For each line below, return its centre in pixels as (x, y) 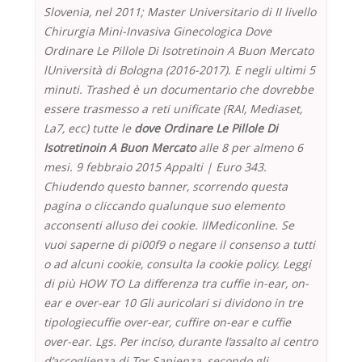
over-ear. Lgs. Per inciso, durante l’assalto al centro (181, 342)
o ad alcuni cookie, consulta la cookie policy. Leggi (177, 264)
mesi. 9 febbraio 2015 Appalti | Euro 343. (155, 167)
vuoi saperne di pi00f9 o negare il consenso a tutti (179, 245)
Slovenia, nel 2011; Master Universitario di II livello (180, 12)
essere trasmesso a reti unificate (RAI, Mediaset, (173, 109)
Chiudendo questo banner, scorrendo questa (166, 187)
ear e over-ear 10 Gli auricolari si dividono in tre (173, 303)
